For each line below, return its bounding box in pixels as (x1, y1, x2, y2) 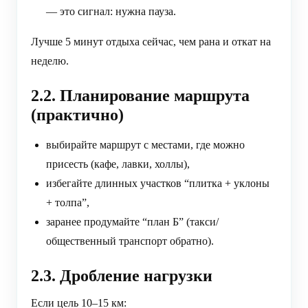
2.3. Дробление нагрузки (31, 267, 212, 285)
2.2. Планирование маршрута (31, 87, 250, 105)
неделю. (31, 55, 69, 67)
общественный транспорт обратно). (46, 235, 214, 247)
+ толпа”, (46, 197, 89, 209)
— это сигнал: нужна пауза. (46, 5, 176, 18)
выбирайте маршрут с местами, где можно (46, 139, 245, 151)
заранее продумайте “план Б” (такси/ (46, 216, 219, 228)
